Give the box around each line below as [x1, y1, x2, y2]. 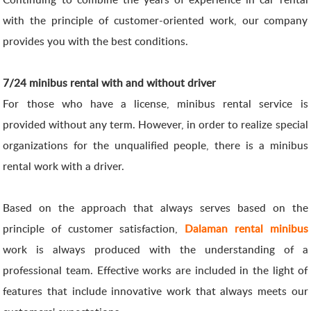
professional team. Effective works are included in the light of [3, 262, 308, 278]
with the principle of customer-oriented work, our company [3, 12, 308, 28]
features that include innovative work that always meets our [3, 283, 308, 299]
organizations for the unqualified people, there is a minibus [3, 137, 308, 153]
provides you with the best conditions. [3, 33, 189, 49]
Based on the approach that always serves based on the [3, 200, 308, 215]
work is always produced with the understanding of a [3, 242, 308, 257]
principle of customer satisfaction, [3, 221, 185, 236]
